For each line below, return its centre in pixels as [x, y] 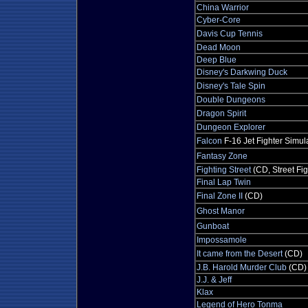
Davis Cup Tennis [230, 34]
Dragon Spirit [221, 113]
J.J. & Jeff [214, 280]
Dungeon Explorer [231, 127]
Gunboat [213, 226]
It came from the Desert [240, 254]
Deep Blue [217, 60]
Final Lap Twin [224, 182]
